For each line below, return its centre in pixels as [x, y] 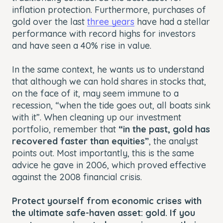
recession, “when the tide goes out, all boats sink [111, 105]
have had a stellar [172, 21]
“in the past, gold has [164, 129]
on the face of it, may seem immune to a [95, 93]
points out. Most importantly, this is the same [103, 153]
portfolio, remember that [65, 129]
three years [111, 21]
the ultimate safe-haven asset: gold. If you [104, 213]
